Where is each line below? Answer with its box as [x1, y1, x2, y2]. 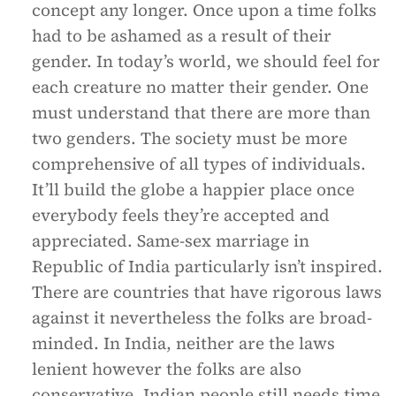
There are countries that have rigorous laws [32, 280, 382, 303]
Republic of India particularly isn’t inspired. [32, 255, 383, 278]
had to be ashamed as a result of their [32, 24, 331, 47]
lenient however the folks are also [32, 357, 301, 380]
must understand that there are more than [32, 101, 370, 124]
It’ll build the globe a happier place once [32, 178, 354, 201]
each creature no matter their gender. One [32, 75, 369, 98]
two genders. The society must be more [32, 126, 347, 149]
